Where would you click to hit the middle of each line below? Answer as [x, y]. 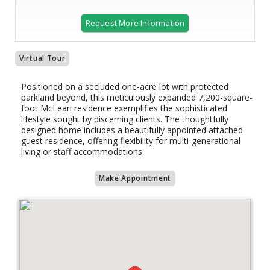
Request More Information [135, 23]
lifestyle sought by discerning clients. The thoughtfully [125, 119]
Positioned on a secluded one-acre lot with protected [125, 86]
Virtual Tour [42, 58]
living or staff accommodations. [83, 152]
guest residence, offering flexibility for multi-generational [131, 141]
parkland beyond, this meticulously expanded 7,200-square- [137, 97]
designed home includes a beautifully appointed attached [132, 130]
